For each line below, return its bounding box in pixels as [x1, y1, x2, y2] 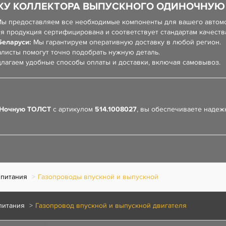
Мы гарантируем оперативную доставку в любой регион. [31, 38, 221, 46]
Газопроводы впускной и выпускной [38, 173, 158, 181]
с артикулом [51, 105, 95, 114]
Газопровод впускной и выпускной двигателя [35, 201, 187, 210]
